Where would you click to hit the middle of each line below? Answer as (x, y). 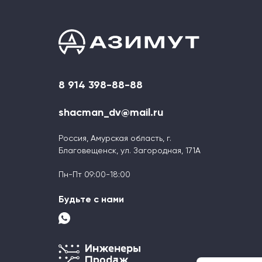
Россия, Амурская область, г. (115, 138)
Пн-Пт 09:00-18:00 (94, 175)
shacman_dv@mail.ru (111, 113)
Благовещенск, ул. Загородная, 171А (130, 151)
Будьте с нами (91, 200)
